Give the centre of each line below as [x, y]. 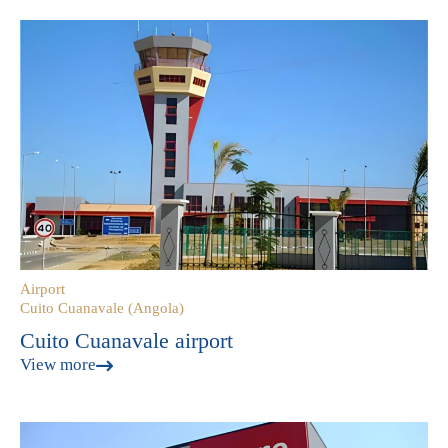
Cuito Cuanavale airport [126, 340]
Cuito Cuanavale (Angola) [102, 308]
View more [58, 364]
